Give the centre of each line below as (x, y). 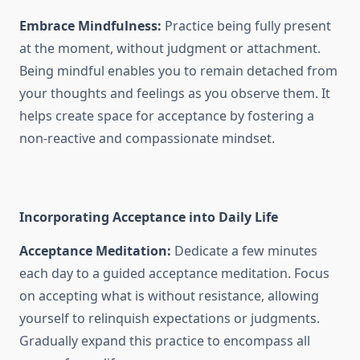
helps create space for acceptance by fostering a (167, 116)
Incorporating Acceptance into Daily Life (149, 217)
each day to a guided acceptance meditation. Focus (174, 274)
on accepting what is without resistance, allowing (169, 296)
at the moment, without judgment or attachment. (170, 49)
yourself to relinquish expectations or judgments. (170, 319)
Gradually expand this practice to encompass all (165, 341)
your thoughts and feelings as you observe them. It (175, 94)
